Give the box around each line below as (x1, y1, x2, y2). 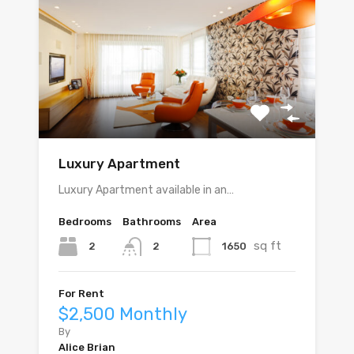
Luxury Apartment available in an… (58, 183, 234, 197)
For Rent (58, 288, 104, 300)
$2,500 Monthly (58, 303, 187, 326)
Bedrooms (58, 215, 111, 228)
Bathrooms (122, 215, 181, 228)
